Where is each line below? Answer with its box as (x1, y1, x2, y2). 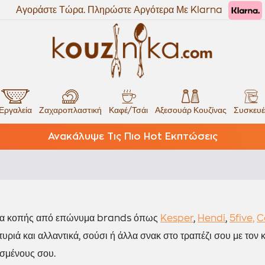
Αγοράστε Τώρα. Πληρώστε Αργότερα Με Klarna (16, 5, 222, 15)
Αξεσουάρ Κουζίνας (154, 106, 227, 114)
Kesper (160, 214, 193, 223)
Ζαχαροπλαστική (38, 106, 102, 114)
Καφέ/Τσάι (108, 106, 148, 114)
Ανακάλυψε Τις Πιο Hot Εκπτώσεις (47, 132, 218, 141)
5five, (230, 214, 254, 223)
